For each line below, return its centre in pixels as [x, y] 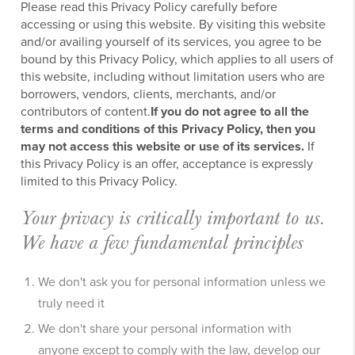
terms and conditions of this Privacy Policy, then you [168, 129]
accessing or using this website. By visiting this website [174, 24]
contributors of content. [86, 111]
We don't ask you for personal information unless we [182, 282]
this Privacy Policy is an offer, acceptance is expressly [167, 164]
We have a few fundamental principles [162, 243]
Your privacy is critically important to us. [173, 218]
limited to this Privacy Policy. [99, 181]
